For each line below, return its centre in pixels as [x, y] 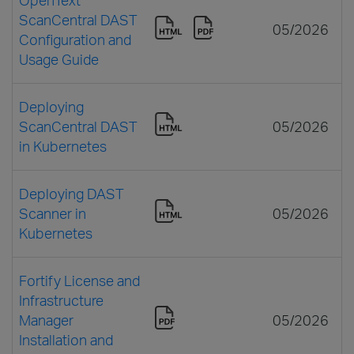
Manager [46, 320]
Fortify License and [79, 280]
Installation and [66, 339]
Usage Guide [59, 59]
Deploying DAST [72, 193]
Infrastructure [61, 300]
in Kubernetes [63, 146]
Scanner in [53, 213]
